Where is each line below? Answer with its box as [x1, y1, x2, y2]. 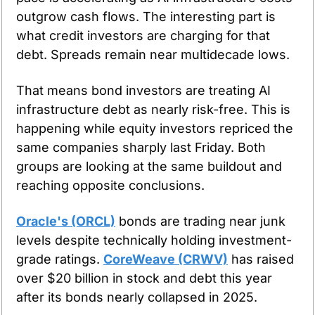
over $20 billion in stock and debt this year [16, 271, 272, 286]
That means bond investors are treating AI [16, 83, 271, 98]
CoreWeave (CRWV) [103, 252, 228, 267]
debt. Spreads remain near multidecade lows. [16, 47, 290, 63]
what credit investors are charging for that [16, 28, 270, 44]
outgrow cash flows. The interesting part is [16, 9, 276, 25]
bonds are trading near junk [115, 214, 285, 229]
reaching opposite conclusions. [16, 178, 205, 193]
